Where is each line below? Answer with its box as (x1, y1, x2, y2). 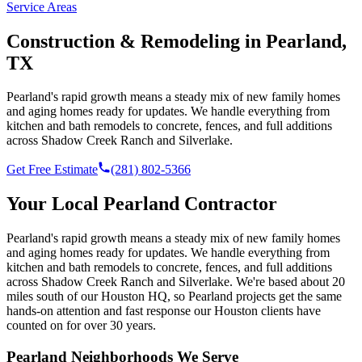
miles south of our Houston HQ (6, 289, 167, 304)
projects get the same (236, 289, 342, 304)
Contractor (179, 193, 277, 215)
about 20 (301, 275, 345, 289)
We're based (233, 275, 301, 289)
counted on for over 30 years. (6, 318, 156, 333)
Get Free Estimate (6, 162, 98, 177)
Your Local (6, 193, 103, 215)
